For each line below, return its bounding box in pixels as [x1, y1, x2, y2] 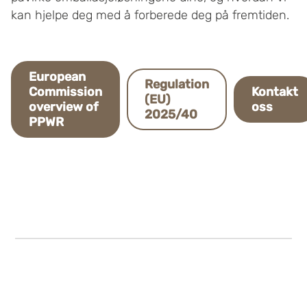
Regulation [145, 76, 209, 92]
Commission [29, 84, 102, 99]
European [29, 69, 86, 84]
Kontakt [251, 84, 298, 99]
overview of [29, 99, 98, 114]
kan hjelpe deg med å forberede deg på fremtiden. [11, 7, 289, 23]
